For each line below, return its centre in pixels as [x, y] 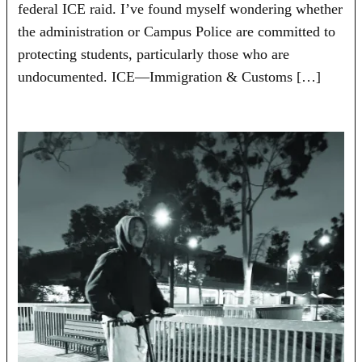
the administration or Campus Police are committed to [177, 32]
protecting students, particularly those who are [154, 55]
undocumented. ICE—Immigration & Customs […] [170, 77]
